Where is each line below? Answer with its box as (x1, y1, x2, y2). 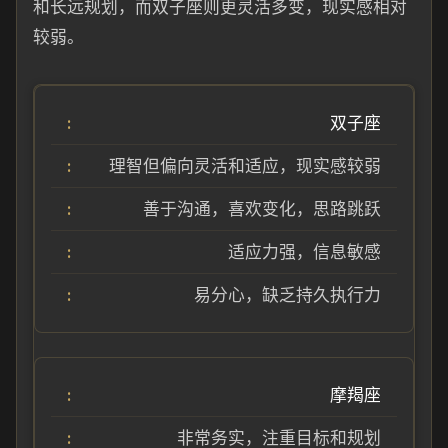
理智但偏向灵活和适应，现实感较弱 (109, 156, 381, 176)
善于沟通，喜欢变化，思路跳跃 (143, 199, 381, 219)
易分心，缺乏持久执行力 (194, 285, 381, 305)
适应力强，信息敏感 (228, 242, 381, 262)
